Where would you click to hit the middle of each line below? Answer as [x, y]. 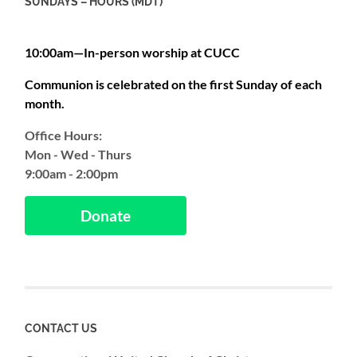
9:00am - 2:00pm [72, 173]
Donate [106, 215]
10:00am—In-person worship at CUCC [133, 52]
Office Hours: [64, 135]
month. [45, 103]
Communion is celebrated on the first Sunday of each [174, 84]
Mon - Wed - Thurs [78, 154]
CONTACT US [61, 328]
